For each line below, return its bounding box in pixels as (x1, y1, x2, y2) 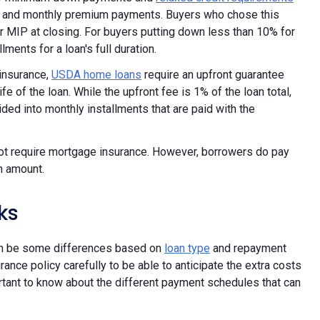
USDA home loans (51, 67, 141, 81)
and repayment (210, 241, 286, 255)
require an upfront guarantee (141, 67, 284, 81)
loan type (164, 241, 210, 255)
